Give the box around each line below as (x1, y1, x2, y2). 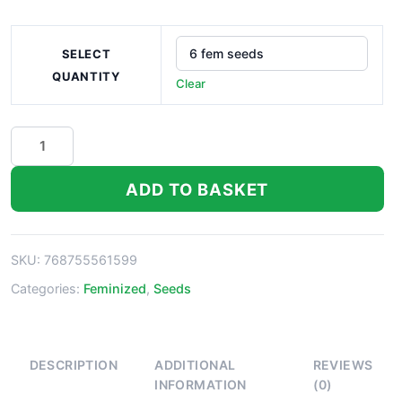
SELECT (61, 46, 111, 61)
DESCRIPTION (29, 356, 118, 372)
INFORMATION (154, 376, 247, 392)
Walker (10, 149, 57, 168)
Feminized (83, 281, 146, 297)
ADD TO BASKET (126, 179, 269, 199)
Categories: (11, 281, 83, 297)
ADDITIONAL (154, 356, 236, 372)
